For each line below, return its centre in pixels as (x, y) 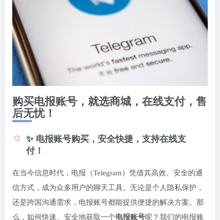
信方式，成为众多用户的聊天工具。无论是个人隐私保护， (108, 188)
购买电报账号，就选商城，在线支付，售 (110, 102)
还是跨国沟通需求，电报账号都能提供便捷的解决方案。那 (108, 203)
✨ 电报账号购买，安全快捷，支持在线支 (106, 139)
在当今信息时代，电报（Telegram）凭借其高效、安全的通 (108, 173)
